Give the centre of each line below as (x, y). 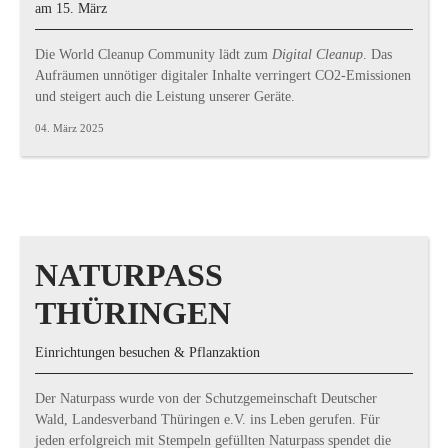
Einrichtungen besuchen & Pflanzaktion (147, 352)
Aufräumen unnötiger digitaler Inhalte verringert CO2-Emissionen (223, 75)
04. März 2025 (69, 128)
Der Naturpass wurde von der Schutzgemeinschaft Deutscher (206, 398)
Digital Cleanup (317, 54)
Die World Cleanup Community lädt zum (153, 54)
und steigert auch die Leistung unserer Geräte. (165, 96)
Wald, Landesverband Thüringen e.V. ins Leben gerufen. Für (207, 419)
